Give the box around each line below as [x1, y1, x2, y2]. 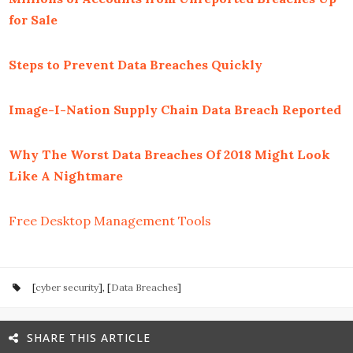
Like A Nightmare [9, 168, 123, 184]
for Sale [9, 12, 58, 28]
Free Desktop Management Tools [9, 213, 211, 229]
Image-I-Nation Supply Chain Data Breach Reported [9, 102, 341, 117]
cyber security [35, 281, 98, 293]
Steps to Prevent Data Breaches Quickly [9, 57, 262, 72]
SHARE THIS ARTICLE [27, 330, 150, 345]
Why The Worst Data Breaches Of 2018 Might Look [9, 147, 330, 162]
